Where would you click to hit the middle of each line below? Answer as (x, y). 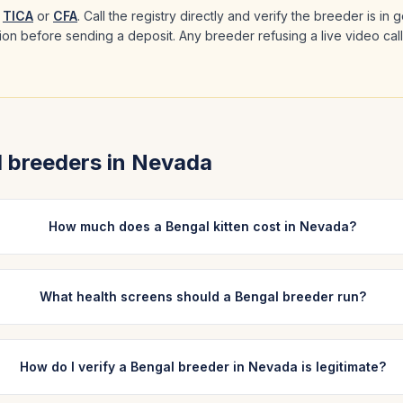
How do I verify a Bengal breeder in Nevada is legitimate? (202, 367)
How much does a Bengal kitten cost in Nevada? (203, 226)
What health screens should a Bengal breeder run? (202, 296)
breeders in (67, 162)
